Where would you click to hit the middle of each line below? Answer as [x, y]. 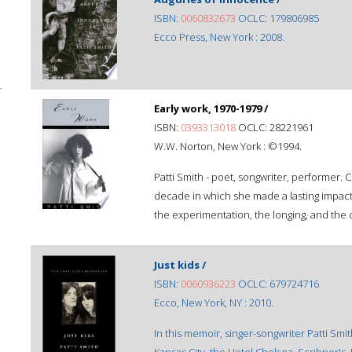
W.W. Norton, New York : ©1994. [228, 146]
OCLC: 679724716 [277, 284]
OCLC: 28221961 [275, 127]
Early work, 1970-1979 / [211, 108]
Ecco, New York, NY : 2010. [214, 302]
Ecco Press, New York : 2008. [219, 37]
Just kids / [180, 265]
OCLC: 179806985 [277, 18]
